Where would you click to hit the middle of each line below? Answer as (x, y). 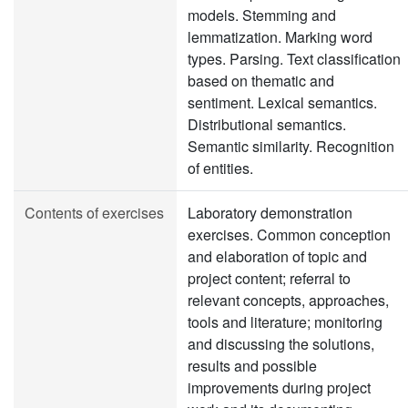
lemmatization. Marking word (280, 37)
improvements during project (279, 388)
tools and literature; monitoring (285, 322)
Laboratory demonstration (270, 213)
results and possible (252, 366)
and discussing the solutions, (281, 344)
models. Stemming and (262, 15)
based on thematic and (261, 81)
